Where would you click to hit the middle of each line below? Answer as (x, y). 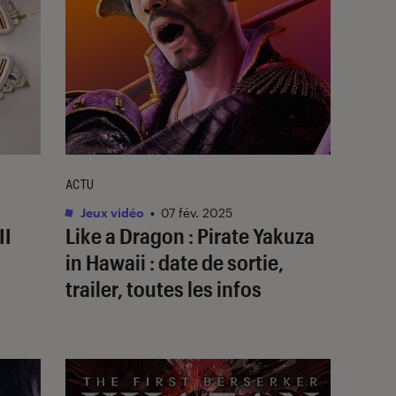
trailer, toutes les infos (164, 288)
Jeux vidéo (111, 212)
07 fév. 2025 (197, 212)
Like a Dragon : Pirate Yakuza (190, 235)
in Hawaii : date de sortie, (175, 262)
